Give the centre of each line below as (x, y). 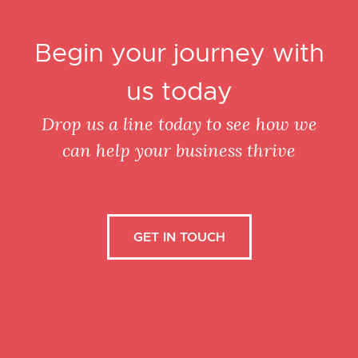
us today (179, 91)
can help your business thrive (179, 149)
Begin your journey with (179, 52)
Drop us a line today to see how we (179, 123)
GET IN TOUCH (179, 237)
